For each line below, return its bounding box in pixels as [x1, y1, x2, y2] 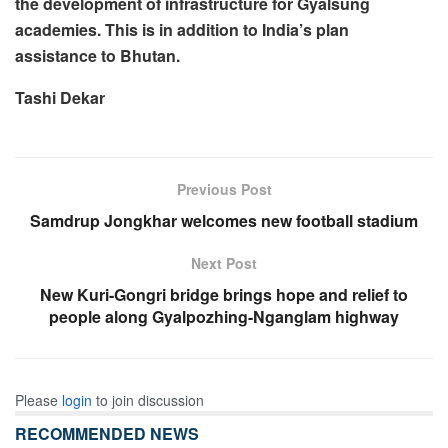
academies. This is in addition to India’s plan [15, 17, 349, 41]
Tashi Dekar [15, 85, 105, 109]
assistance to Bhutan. [15, 43, 180, 67]
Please [15, 389, 62, 410]
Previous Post [176, 178, 272, 199]
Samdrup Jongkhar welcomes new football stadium [30, 208, 418, 232]
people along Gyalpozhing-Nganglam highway [49, 304, 399, 328]
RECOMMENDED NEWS [15, 421, 199, 445]
